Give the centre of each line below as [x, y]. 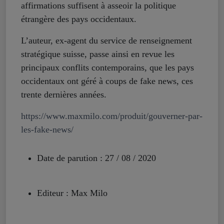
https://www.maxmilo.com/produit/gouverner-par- [112, 116]
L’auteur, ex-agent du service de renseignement [106, 40]
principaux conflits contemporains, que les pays [107, 67]
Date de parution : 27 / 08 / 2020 [96, 158]
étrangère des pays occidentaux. [79, 19]
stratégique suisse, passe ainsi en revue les [98, 54]
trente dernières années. [64, 94]
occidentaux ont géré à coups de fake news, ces [107, 81]
